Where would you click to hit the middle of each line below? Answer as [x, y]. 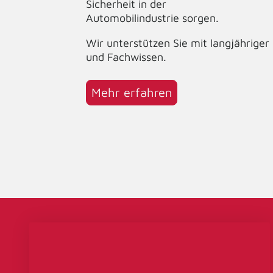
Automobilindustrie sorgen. [154, 18]
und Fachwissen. [126, 57]
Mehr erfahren [132, 93]
